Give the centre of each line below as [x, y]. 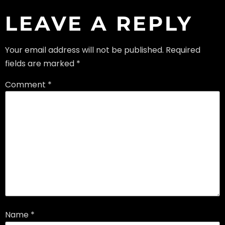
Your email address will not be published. [84, 50]
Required [183, 50]
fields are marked [41, 63]
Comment [26, 84]
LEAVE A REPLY [99, 23]
